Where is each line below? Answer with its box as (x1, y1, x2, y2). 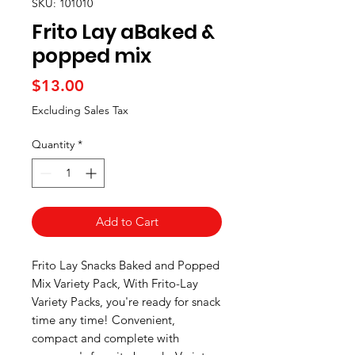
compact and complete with (32, 330, 179, 345)
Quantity (32, 137, 74, 151)
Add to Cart (95, 214, 158, 229)
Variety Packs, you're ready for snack (32, 294, 220, 309)
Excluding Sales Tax (32, 103, 128, 117)
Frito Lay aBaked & (32, 18, 215, 46)
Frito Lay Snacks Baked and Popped (32, 258, 219, 273)
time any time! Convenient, (32, 312, 175, 327)
